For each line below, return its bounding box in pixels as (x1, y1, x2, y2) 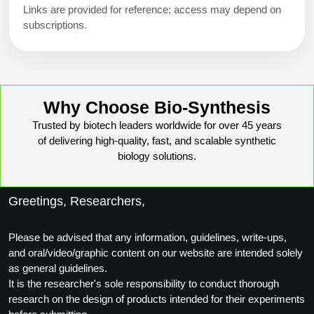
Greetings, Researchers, (8, 193, 145, 208)
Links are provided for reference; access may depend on (23, 3, 281, 15)
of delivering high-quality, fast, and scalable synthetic (38, 134, 276, 146)
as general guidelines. (8, 261, 107, 274)
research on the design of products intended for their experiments (8, 292, 305, 305)
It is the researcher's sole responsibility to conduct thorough (8, 277, 279, 289)
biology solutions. (118, 149, 196, 162)
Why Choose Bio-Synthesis (43, 97, 271, 117)
